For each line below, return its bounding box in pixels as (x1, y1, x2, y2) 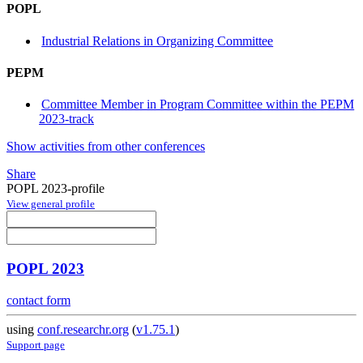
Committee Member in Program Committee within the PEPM (41, 97, 355, 112)
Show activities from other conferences (6, 139, 205, 154)
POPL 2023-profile (6, 181, 105, 196)
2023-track (39, 112, 94, 126)
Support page (6, 338, 65, 351)
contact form (6, 293, 70, 307)
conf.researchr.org (37, 322, 129, 336)
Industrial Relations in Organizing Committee (41, 33, 274, 48)
